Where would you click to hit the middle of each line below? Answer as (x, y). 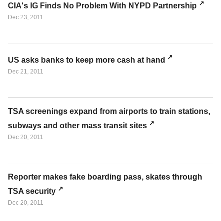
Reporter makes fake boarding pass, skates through (105, 177)
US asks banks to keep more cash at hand (87, 60)
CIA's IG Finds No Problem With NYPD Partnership (102, 6)
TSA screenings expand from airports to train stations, (109, 111)
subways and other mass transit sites (77, 125)
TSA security (32, 191)
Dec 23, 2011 (26, 18)
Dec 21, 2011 (26, 71)
